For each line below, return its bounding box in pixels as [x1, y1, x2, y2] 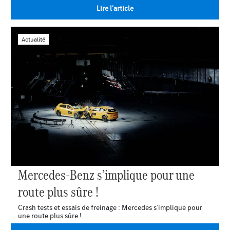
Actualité [22, 35, 45, 43]
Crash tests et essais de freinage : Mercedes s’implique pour [18, 202, 202, 212]
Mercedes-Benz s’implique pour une [18, 165, 195, 183]
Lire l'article [97, 3, 133, 13]
